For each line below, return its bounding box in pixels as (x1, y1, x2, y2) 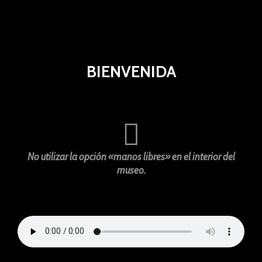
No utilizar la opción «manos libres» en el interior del (27, 151, 235, 163)
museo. (116, 164, 146, 177)
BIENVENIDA (86, 62, 176, 82)
